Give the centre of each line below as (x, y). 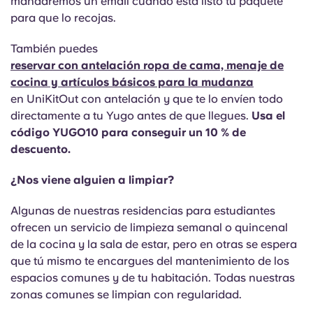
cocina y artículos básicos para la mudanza (132, 82)
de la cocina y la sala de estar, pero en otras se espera (154, 244)
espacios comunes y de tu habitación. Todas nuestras (153, 278)
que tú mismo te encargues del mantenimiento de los (150, 261)
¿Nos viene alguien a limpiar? (92, 180)
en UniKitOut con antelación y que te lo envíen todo (147, 99)
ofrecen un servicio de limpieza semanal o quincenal (149, 227)
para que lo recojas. (63, 18)
